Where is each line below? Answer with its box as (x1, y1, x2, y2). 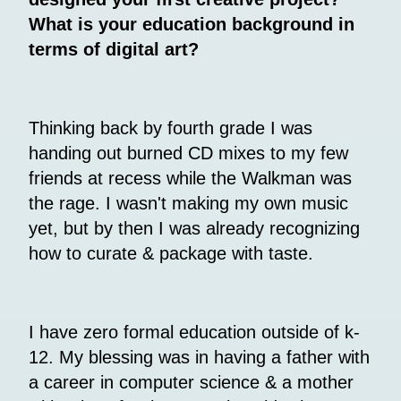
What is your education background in (29, 13, 354, 34)
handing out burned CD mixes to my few (29, 142, 348, 163)
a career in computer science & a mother (29, 371, 354, 392)
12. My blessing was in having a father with (29, 346, 370, 367)
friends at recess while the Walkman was (29, 167, 352, 188)
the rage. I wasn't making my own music (29, 192, 348, 213)
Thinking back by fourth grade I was (29, 117, 312, 138)
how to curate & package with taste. (29, 243, 313, 263)
